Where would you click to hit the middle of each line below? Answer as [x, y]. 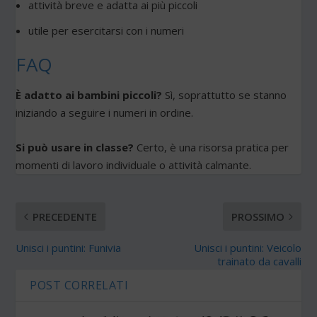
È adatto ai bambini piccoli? [89, 94]
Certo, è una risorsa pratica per [212, 147]
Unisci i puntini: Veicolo [247, 247]
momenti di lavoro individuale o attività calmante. [134, 165]
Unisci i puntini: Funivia [69, 247]
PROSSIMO [258, 216]
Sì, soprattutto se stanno [225, 94]
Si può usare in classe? [75, 147]
